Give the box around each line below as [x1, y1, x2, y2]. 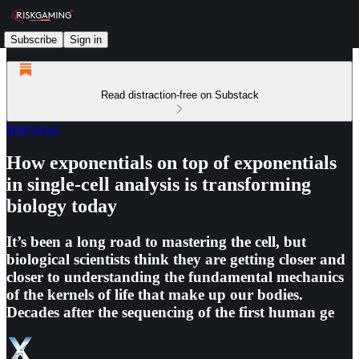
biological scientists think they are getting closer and [6, 250, 345, 268]
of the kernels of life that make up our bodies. [6, 285, 303, 303]
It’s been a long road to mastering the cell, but [6, 232, 306, 250]
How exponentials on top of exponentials [6, 151, 337, 173]
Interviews [6, 122, 59, 135]
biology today [6, 195, 117, 216]
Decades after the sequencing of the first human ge [6, 303, 334, 321]
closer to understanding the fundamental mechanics [6, 268, 344, 285]
